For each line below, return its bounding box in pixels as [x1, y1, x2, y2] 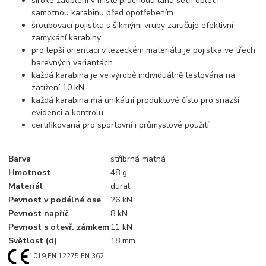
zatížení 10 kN [31, 82, 85, 94]
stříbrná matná [110, 153, 166, 165]
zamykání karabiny [31, 32, 102, 44]
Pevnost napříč [8, 208, 69, 220]
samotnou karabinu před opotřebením [31, 7, 174, 19]
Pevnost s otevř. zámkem [8, 221, 110, 233]
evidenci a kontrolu [31, 107, 104, 119]
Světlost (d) [8, 235, 58, 247]
